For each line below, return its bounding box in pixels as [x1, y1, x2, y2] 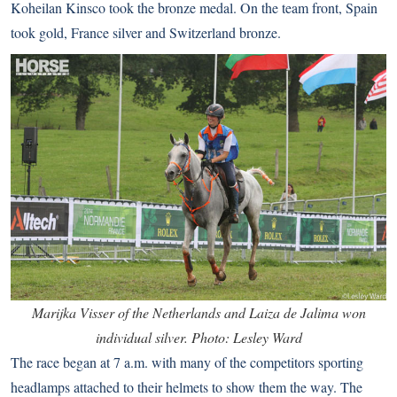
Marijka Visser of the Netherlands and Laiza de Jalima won [31, 303, 366, 323]
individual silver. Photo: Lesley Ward [95, 328, 302, 347]
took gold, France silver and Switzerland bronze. [11, 23, 281, 43]
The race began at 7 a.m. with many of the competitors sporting [11, 353, 363, 372]
